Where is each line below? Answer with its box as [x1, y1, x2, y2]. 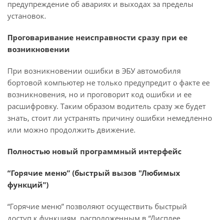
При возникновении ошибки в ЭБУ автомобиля [7, 66, 181, 76]
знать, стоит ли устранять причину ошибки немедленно [7, 113, 212, 123]
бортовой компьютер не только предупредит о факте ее [7, 78, 210, 87]
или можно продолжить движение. [7, 125, 136, 135]
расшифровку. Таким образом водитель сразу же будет [7, 101, 206, 111]
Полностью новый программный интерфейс [7, 146, 182, 156]
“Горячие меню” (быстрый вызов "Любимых [7, 168, 180, 178]
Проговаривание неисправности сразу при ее [7, 32, 188, 42]
